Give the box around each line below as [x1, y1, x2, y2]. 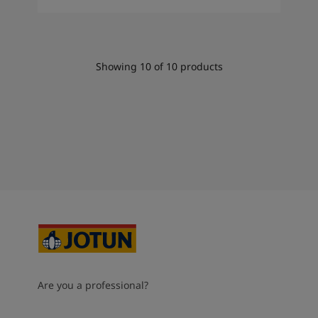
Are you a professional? [37, 278, 148, 292]
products [177, 59, 223, 73]
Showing [95, 59, 140, 73]
